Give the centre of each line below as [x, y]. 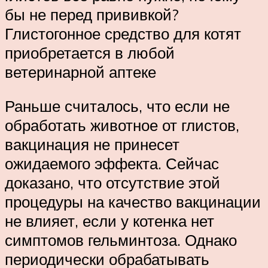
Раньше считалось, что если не [117, 106]
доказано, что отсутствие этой [112, 183]
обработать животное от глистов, [122, 125]
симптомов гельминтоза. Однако [121, 240]
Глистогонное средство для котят [123, 33]
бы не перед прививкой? [92, 14]
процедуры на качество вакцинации [133, 202]
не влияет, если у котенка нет [109, 221]
